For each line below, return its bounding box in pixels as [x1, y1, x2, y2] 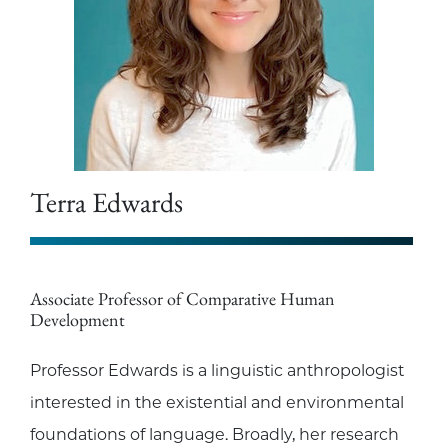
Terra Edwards [30, 184, 183, 221]
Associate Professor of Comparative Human [30, 287, 335, 311]
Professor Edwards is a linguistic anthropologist [30, 361, 404, 381]
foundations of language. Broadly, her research [30, 425, 399, 445]
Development [30, 308, 125, 332]
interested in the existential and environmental [30, 393, 404, 413]
